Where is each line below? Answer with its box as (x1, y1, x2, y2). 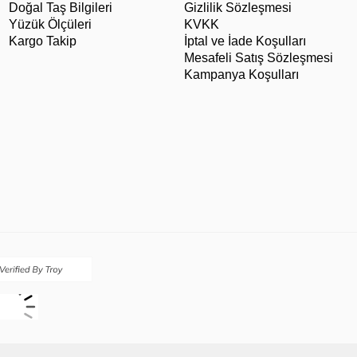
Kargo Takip (9, 34, 76, 49)
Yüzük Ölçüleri (9, 18, 92, 32)
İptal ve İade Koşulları (184, 34, 306, 49)
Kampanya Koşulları (184, 68, 299, 82)
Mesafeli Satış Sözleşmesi (184, 51, 333, 65)
